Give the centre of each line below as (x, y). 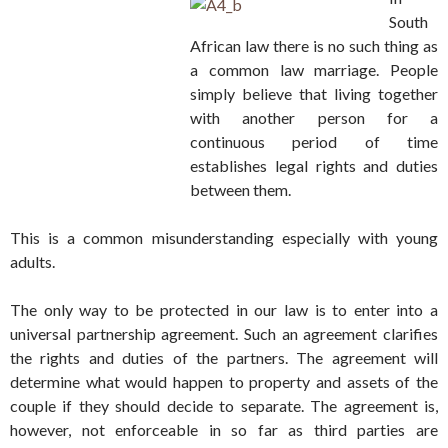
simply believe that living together (314, 94)
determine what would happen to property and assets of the (224, 382)
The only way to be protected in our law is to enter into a (224, 310)
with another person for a (314, 118)
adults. (32, 262)
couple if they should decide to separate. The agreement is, (224, 406)
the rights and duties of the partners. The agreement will (224, 358)
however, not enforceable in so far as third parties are (224, 430)
